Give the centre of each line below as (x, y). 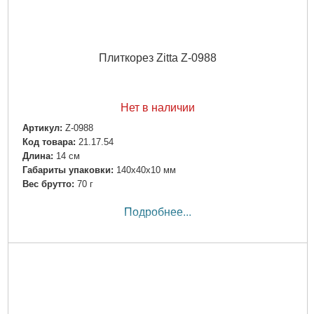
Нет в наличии (157, 107)
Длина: (37, 156)
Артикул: (42, 128)
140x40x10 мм (146, 170)
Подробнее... (157, 212)
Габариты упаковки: (68, 170)
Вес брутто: (48, 184)
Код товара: (49, 142)
